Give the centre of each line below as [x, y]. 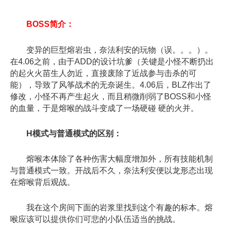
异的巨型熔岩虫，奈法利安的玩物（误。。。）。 [124, 50]
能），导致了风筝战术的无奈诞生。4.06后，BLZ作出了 [111, 85]
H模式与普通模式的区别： [74, 133]
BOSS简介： [50, 24]
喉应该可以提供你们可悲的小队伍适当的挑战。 [95, 219]
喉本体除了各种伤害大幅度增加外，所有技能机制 [124, 159]
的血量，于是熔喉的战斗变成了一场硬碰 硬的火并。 [104, 108]
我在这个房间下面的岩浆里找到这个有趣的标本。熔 [111, 208]
